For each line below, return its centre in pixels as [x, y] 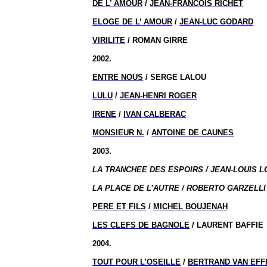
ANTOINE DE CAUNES [193, 133]
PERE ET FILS [119, 207]
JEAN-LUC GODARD [217, 22]
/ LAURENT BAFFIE [227, 225]
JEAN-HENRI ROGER [159, 96]
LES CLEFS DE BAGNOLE [141, 225]
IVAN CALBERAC [155, 114]
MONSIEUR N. [119, 133]
